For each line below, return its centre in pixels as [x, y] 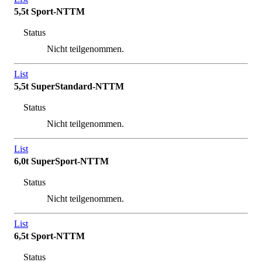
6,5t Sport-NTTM [49, 236]
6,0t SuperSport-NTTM [61, 161]
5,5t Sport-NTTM [49, 12]
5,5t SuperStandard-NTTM [69, 87]
